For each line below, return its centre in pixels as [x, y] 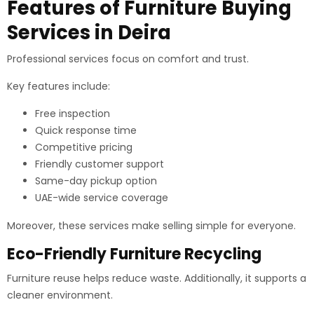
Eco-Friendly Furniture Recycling [134, 254]
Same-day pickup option [96, 181]
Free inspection [73, 114]
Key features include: [59, 86]
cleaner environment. [60, 295]
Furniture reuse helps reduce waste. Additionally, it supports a [157, 278]
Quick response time [86, 130]
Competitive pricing [84, 147]
